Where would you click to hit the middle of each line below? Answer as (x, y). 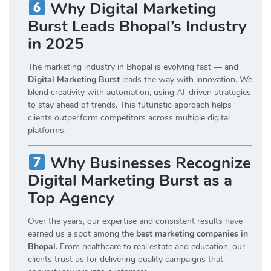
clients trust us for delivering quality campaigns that (126, 260)
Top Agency (71, 198)
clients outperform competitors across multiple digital (129, 117)
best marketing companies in (192, 234)
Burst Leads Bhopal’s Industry (137, 26)
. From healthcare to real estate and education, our (150, 247)
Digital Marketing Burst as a (130, 181)
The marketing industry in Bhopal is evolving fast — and (133, 67)
